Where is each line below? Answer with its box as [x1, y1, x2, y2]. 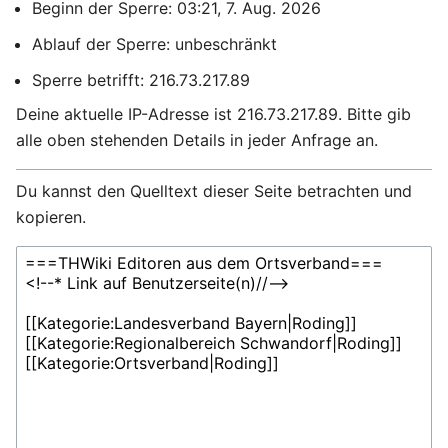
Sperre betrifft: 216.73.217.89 [32, 70, 250, 90]
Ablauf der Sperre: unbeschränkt [32, 34, 277, 54]
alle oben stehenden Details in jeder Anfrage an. [16, 130, 378, 150]
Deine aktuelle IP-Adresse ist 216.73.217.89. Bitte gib [16, 104, 411, 124]
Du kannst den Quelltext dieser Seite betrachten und [16, 181, 412, 201]
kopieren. [16, 207, 86, 227]
